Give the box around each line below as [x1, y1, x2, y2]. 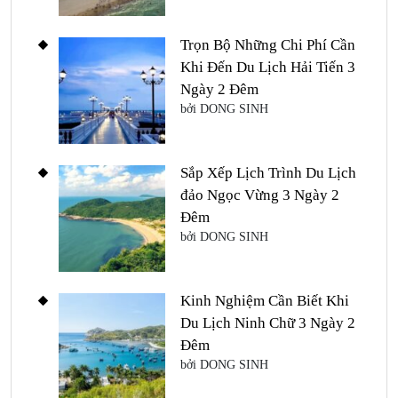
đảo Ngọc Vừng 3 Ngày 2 [180, 187, 339, 204]
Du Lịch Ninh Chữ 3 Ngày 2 [180, 314, 355, 332]
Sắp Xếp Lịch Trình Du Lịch [180, 164, 356, 182]
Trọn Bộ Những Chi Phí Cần [180, 36, 355, 54]
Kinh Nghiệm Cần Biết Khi [180, 292, 349, 310]
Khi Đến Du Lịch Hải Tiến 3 [180, 59, 355, 76]
